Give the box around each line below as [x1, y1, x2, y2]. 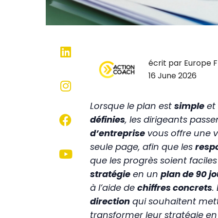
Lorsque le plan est [90, 100, 174, 112]
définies [90, 113, 125, 126]
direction [90, 195, 130, 208]
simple [174, 100, 204, 112]
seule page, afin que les [90, 141, 195, 153]
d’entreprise [90, 127, 145, 140]
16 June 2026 [148, 70, 197, 81]
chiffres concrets [137, 182, 212, 194]
